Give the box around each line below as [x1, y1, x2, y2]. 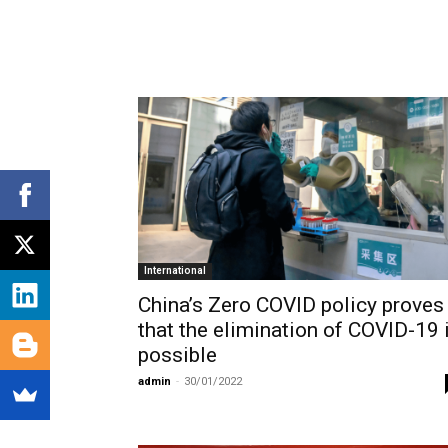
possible [138, 342, 217, 367]
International [144, 264, 206, 276]
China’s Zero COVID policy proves [138, 292, 444, 317]
